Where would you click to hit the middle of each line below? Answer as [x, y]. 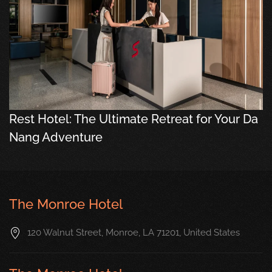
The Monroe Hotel [66, 204]
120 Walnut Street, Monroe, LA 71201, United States [134, 232]
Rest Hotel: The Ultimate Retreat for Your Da [134, 119]
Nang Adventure [56, 137]
